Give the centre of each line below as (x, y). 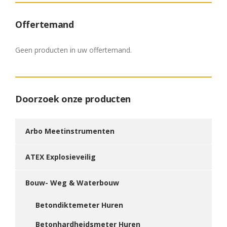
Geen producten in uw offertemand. (73, 50)
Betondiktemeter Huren (79, 205)
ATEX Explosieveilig (61, 157)
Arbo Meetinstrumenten (70, 131)
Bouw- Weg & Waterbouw (72, 183)
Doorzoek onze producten (73, 99)
